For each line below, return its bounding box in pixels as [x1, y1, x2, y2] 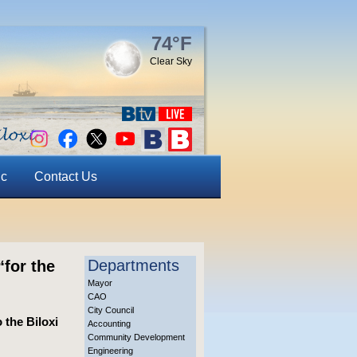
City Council [88, 305, 134, 315]
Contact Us [33, 170, 97, 183]
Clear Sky [150, 56, 192, 67]
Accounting [88, 319, 131, 328]
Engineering [88, 346, 133, 355]
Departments [88, 257, 179, 274]
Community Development [88, 332, 185, 342]
